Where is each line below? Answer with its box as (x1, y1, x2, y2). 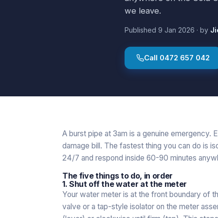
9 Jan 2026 (158, 25, 195, 34)
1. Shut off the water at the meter (62, 179, 187, 189)
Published (125, 25, 158, 34)
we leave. (125, 5, 161, 16)
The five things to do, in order (62, 170, 173, 181)
